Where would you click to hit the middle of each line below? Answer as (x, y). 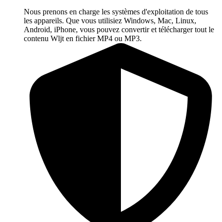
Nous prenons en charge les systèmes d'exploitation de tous (116, 12)
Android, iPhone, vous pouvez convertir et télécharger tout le (119, 30)
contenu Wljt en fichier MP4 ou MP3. (83, 39)
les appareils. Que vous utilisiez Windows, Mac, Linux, (110, 21)
